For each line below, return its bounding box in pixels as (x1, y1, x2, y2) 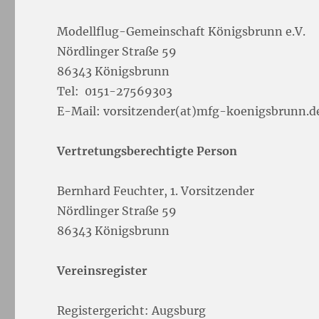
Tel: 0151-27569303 (57, 83, 173, 98)
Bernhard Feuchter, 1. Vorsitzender (57, 183, 255, 198)
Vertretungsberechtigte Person (57, 143, 238, 158)
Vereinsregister (57, 263, 148, 278)
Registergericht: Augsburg (57, 303, 206, 318)
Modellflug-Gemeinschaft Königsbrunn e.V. (57, 23, 306, 38)
